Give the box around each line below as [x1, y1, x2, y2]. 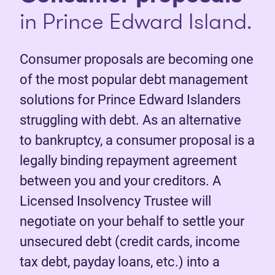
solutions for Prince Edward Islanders [20, 91, 241, 107]
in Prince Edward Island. [20, 5, 252, 37]
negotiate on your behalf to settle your [20, 213, 244, 229]
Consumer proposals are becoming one [20, 51, 254, 67]
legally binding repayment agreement [20, 152, 237, 168]
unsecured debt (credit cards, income [20, 233, 240, 249]
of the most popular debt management [20, 71, 248, 87]
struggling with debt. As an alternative [20, 112, 241, 128]
